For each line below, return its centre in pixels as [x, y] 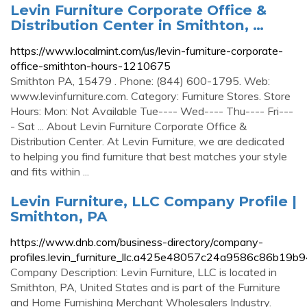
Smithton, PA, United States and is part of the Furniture [145, 287]
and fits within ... [50, 171]
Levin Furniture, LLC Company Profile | [153, 201]
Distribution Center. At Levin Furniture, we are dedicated [147, 141]
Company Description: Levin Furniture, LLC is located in [144, 272]
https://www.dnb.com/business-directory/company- [137, 242]
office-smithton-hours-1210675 [90, 66]
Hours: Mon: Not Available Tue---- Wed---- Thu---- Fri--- [152, 111]
